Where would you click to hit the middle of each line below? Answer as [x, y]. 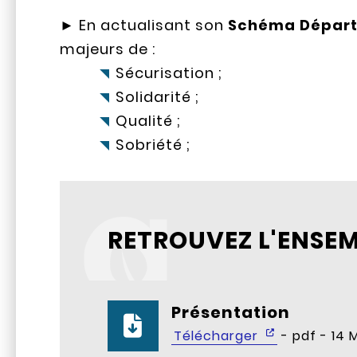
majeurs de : [108, 49]
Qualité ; [149, 121]
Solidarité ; [158, 97]
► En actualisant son [144, 25]
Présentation [231, 313]
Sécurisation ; [169, 73]
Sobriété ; [153, 145]
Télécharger [218, 336]
